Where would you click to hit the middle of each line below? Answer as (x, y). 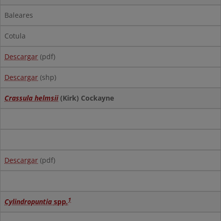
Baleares (19, 15)
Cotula (15, 36)
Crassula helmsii (31, 98)
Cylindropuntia (29, 202)
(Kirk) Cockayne (86, 98)
